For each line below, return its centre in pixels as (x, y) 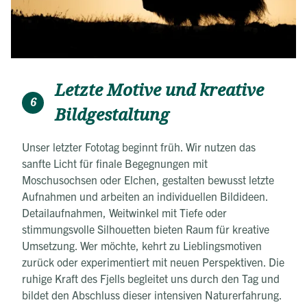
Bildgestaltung (112, 115)
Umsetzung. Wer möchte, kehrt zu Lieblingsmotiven (142, 245)
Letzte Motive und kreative (159, 90)
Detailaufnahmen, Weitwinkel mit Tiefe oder (124, 212)
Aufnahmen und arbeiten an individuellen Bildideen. (145, 196)
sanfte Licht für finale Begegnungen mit (115, 163)
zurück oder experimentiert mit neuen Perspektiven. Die (153, 261)
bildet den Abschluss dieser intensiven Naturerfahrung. (152, 294)
